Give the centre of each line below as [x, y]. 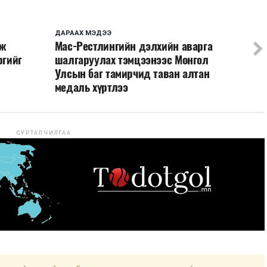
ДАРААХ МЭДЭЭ [83, 33]
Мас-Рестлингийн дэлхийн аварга [133, 46]
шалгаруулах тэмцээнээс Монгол [131, 59]
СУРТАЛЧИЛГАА [44, 133]
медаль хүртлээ [91, 87]
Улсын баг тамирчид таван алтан [132, 73]
